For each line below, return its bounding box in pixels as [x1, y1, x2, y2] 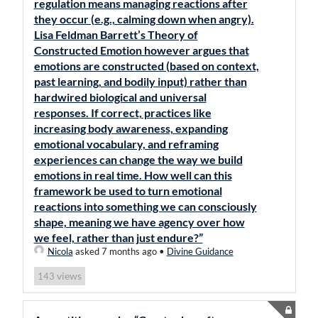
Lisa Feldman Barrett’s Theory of [33, 28, 198, 41]
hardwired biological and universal [33, 90, 207, 104]
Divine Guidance [166, 246, 234, 257]
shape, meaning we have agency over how [33, 215, 245, 229]
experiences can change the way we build [33, 153, 243, 166]
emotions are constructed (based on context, [33, 59, 259, 72]
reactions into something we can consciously [33, 199, 257, 213]
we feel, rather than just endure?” [33, 231, 203, 244]
